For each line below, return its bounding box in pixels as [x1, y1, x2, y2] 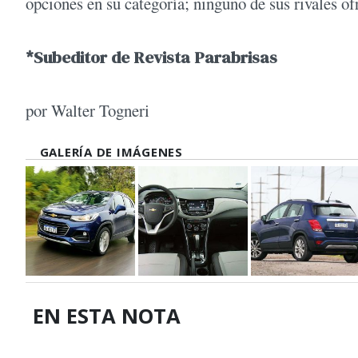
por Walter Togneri [26, 99, 149, 122]
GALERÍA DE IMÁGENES [39, 143, 183, 160]
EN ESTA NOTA [33, 301, 181, 330]
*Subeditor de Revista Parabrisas [26, 46, 277, 70]
